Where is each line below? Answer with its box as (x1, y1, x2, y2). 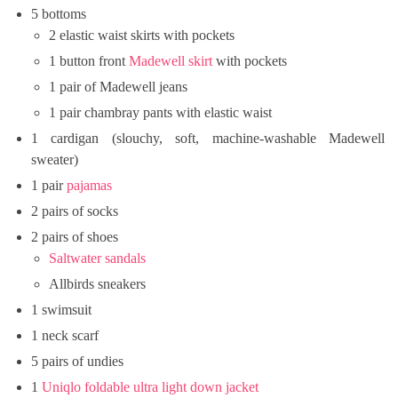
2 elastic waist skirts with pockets (49, 27, 235, 43)
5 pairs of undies (31, 353, 123, 369)
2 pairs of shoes (31, 228, 118, 244)
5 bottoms (31, 5, 86, 21)
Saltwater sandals (49, 250, 146, 266)
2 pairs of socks (31, 203, 118, 219)
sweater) (31, 151, 78, 167)
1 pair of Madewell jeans (49, 78, 187, 94)
